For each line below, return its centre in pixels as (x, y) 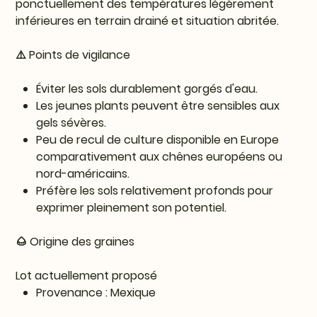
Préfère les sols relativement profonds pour (155, 191)
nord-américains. (83, 174)
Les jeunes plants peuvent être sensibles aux (158, 106)
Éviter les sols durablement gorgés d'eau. (147, 89)
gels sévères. (71, 123)
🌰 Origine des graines (75, 242)
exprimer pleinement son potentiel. (132, 208)
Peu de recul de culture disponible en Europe (158, 140)
